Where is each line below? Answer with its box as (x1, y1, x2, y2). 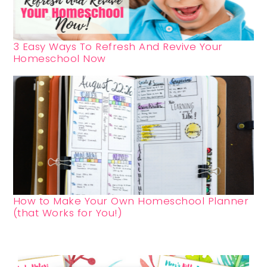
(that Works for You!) (13, 206, 123, 221)
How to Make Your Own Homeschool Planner (13, 194, 249, 209)
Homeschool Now (13, 51, 106, 66)
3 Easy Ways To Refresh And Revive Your (13, 39, 223, 54)
